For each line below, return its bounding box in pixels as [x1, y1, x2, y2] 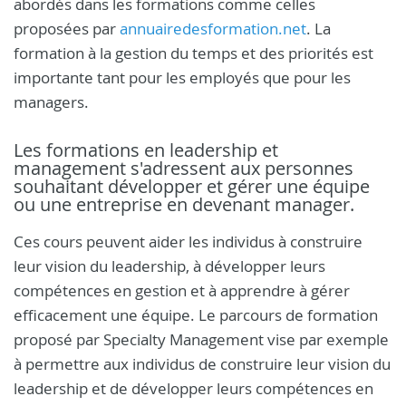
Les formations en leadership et [14, 138, 278, 162]
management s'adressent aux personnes [14, 156, 353, 180]
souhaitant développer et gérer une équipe [14, 174, 370, 198]
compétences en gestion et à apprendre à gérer [14, 280, 350, 301]
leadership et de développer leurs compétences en [14, 378, 373, 399]
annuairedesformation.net [120, 18, 306, 39]
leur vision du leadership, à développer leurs [14, 256, 325, 276]
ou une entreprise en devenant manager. [14, 192, 354, 217]
